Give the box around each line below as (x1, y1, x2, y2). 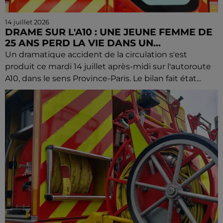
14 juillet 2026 (5, 18, 49, 26)
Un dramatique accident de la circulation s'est (5, 50, 187, 59)
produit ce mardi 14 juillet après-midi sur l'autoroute (5, 62, 211, 71)
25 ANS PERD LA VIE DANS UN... (5, 37, 161, 49)
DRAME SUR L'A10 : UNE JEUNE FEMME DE (5, 26, 213, 38)
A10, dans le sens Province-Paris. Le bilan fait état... (5, 74, 201, 83)
